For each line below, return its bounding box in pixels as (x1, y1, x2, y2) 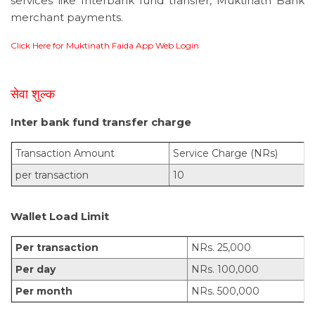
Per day (15, 263, 56, 276)
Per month (15, 285, 72, 298)
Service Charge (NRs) (173, 147, 278, 160)
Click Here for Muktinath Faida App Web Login (11, 40, 199, 51)
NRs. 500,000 (191, 285, 259, 298)
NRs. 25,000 (191, 241, 251, 255)
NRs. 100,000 (191, 263, 259, 276)
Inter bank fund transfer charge (11, 115, 191, 129)
